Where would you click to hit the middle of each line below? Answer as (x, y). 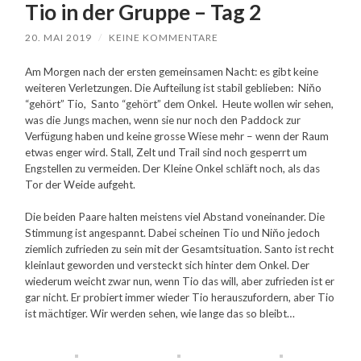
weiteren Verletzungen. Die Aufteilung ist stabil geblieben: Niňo (174, 87)
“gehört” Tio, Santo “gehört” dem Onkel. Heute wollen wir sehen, (180, 104)
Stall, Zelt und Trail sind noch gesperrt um (208, 152)
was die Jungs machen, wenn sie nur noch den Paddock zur (163, 120)
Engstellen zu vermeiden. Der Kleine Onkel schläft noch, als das (173, 168)
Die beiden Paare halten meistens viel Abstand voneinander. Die (175, 216)
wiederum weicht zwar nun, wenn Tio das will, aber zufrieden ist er (180, 281)
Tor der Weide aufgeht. (81, 184)
